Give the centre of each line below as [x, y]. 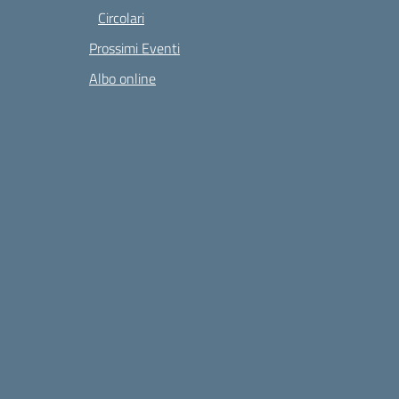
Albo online [122, 78]
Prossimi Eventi [134, 48]
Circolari [121, 18]
